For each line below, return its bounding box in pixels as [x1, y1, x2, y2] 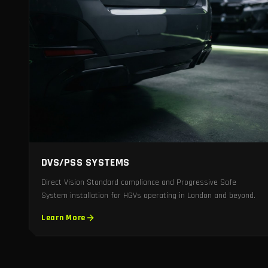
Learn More [41, 212, 86, 223]
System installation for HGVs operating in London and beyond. [41, 190, 255, 201]
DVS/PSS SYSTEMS [41, 155, 130, 169]
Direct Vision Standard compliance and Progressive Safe [41, 176, 236, 188]
